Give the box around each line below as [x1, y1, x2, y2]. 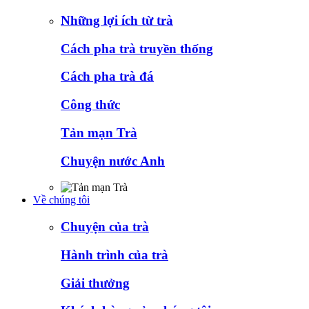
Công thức [61, 97, 120, 112]
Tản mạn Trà [61, 125, 137, 140]
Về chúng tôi [33, 194, 90, 206]
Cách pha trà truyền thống [61, 41, 213, 56]
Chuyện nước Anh [61, 153, 165, 168]
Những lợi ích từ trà [61, 13, 173, 28]
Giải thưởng [61, 275, 130, 290]
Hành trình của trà [61, 247, 168, 262]
